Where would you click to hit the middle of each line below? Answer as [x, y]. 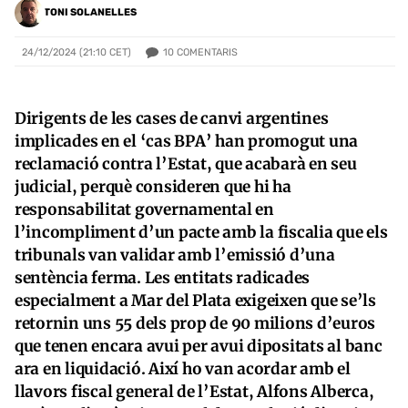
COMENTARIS [207, 52]
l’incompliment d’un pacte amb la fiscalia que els [201, 232]
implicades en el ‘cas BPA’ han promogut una [187, 141]
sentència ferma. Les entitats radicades [163, 277]
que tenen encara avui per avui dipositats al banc [199, 346]
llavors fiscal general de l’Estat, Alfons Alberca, [194, 391]
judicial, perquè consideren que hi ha [153, 186]
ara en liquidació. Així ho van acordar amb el [183, 368]
